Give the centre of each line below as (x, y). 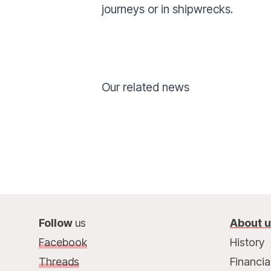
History (247, 242)
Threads (59, 262)
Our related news (145, 87)
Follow (57, 223)
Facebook (63, 242)
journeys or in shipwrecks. (167, 9)
